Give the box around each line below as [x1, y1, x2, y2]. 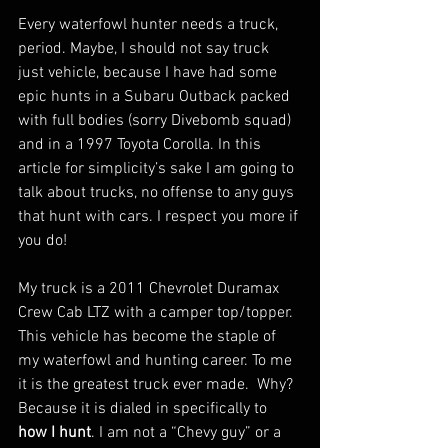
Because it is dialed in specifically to [18, 399, 271, 419]
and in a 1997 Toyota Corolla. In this [18, 135, 265, 155]
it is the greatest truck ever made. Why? [18, 375, 301, 395]
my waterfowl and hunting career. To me [18, 351, 296, 371]
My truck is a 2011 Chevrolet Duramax [18, 279, 283, 299]
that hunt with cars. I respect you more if [18, 207, 302, 227]
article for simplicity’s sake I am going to [18, 159, 298, 179]
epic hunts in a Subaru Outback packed [18, 87, 294, 107]
